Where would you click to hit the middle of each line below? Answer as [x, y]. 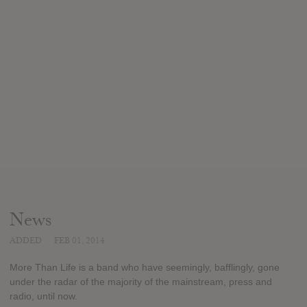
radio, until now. [44, 296]
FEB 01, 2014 [79, 240]
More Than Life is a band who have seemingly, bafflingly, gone [145, 268]
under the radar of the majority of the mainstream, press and [141, 282]
